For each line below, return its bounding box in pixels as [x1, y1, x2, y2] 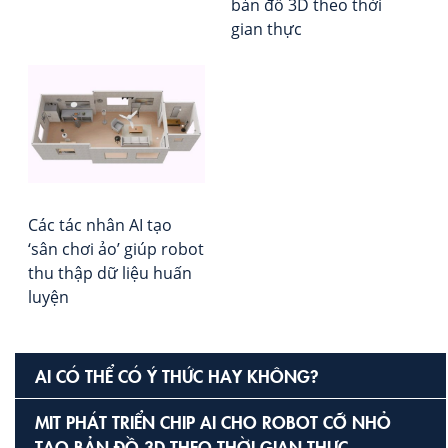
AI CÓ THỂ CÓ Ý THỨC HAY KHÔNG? [35, 362, 318, 388]
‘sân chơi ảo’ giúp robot [28, 237, 204, 260]
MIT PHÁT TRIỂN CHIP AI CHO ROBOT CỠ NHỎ [35, 408, 391, 434]
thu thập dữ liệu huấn [28, 261, 192, 284]
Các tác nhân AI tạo [28, 213, 172, 236]
